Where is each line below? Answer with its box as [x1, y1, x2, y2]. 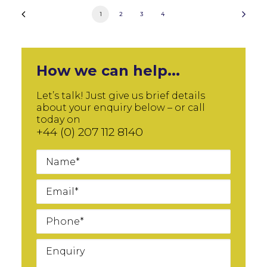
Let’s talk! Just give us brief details [36, 90, 205, 101]
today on [36, 114, 80, 125]
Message [36, 235, 81, 247]
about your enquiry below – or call [36, 102, 205, 113]
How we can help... [36, 62, 180, 79]
